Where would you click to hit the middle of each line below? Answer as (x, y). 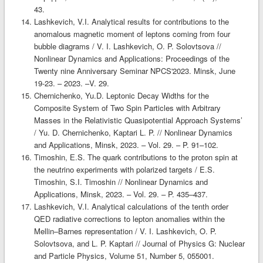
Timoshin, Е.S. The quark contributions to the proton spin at (136, 157)
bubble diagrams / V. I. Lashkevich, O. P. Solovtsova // (127, 46)
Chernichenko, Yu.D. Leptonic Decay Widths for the (121, 95)
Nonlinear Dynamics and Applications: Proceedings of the (131, 58)
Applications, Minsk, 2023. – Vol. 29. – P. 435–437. (121, 194)
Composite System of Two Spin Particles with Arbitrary (127, 107)
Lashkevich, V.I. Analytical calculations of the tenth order (131, 206)
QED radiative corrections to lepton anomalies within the (129, 218)
